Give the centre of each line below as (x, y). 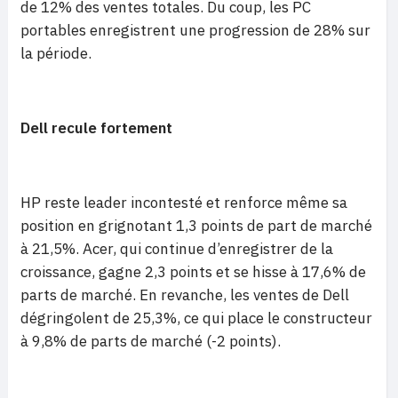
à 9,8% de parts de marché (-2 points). (151, 341)
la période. (56, 53)
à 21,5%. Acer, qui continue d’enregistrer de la (177, 249)
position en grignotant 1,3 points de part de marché (196, 226)
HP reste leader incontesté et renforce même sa (184, 203)
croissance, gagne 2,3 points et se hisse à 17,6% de (193, 272)
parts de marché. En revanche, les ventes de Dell (185, 295)
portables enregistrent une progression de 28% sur (195, 30)
